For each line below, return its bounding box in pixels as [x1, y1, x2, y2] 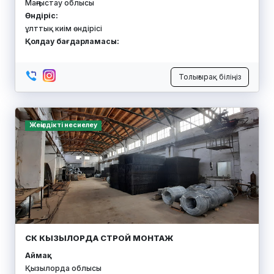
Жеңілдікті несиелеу [29, 121, 97, 130]
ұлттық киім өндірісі [25, 23, 102, 33]
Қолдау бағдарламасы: [25, 36, 119, 46]
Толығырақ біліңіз [179, 72, 241, 82]
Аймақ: [25, 251, 50, 261]
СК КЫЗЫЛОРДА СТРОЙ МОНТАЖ [25, 233, 173, 243]
